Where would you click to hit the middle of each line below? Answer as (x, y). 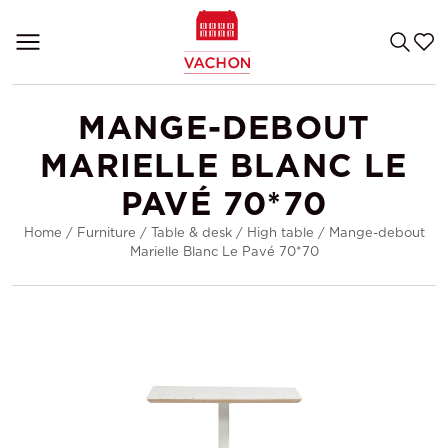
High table (280, 232)
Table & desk (191, 232)
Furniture (106, 232)
